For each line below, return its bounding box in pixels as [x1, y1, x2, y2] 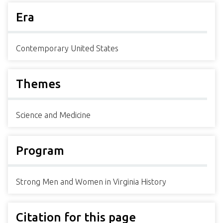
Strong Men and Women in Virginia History [16, 177, 166, 187]
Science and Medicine [16, 111, 91, 120]
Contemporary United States [16, 44, 118, 53]
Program [16, 144, 64, 158]
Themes [16, 77, 61, 91]
